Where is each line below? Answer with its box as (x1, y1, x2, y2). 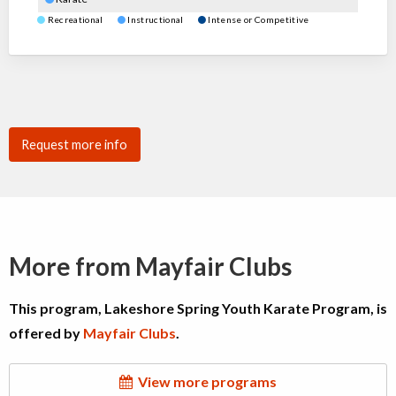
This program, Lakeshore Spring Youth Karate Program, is (9, 299, 387, 316)
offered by (9, 324, 83, 341)
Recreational (45, 14, 118, 26)
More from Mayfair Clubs (9, 250, 292, 281)
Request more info (21, 136, 128, 152)
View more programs (133, 372, 277, 390)
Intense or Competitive (206, 14, 309, 26)
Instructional (126, 14, 198, 26)
